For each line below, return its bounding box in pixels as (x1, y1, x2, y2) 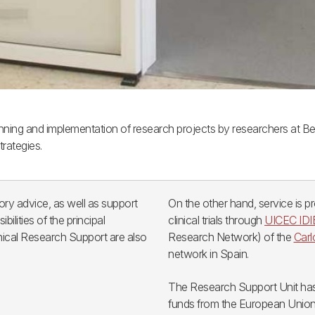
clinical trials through (168, 213, 264, 227)
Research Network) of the (168, 230, 294, 244)
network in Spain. (168, 247, 249, 261)
